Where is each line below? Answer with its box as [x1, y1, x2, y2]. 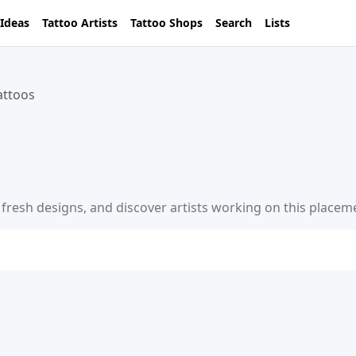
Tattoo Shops [130, 15, 203, 31]
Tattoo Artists [42, 15, 118, 31]
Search [215, 15, 252, 31]
